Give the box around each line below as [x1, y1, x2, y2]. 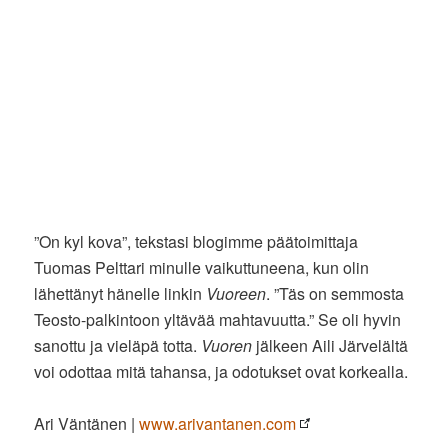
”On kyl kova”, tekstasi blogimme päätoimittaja [34, 229, 359, 253]
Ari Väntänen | [34, 411, 140, 435]
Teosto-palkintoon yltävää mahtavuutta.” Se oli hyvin [34, 307, 402, 331]
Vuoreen [206, 281, 267, 305]
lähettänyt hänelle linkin [34, 281, 207, 305]
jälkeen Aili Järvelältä [252, 333, 409, 357]
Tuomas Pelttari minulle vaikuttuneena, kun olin [34, 255, 370, 279]
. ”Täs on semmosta [266, 281, 405, 305]
